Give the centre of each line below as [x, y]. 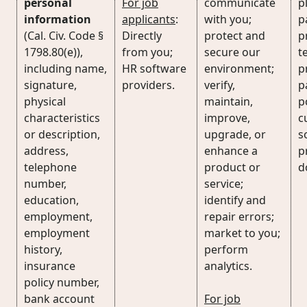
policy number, [62, 282]
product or [232, 167]
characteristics [62, 118]
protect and [235, 36]
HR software [154, 69]
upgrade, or [235, 134]
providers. [148, 85]
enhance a [231, 151]
